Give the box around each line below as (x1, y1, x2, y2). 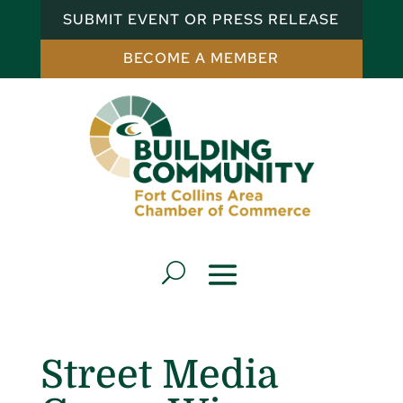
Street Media (40, 352, 277, 397)
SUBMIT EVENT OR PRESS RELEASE (63, 9, 340, 29)
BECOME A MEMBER (123, 49, 280, 68)
